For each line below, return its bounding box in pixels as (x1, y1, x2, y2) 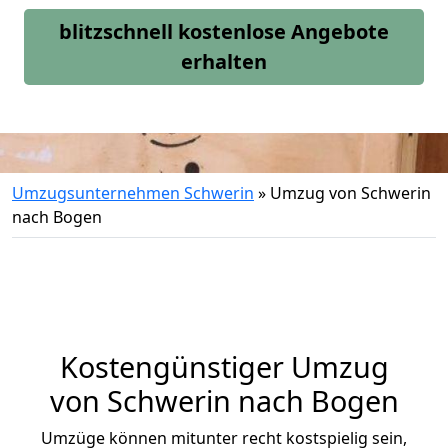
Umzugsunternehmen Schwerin (12, 182, 254, 204)
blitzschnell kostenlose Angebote (59, 18, 389, 45)
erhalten (181, 48, 267, 75)
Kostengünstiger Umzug (59, 347, 389, 386)
